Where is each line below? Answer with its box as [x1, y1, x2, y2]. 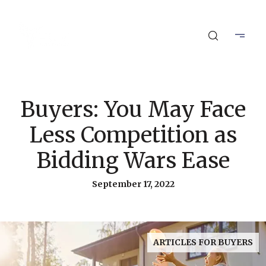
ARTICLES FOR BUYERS [153, 237, 253, 248]
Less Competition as [29, 122, 237, 148]
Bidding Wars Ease [36, 147, 230, 174]
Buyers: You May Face [20, 96, 246, 123]
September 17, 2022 [91, 179, 175, 189]
